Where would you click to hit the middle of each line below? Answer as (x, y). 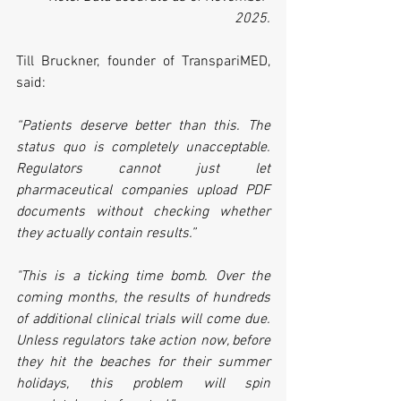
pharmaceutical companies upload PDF (143, 190)
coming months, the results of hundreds (143, 298)
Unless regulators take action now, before (143, 341)
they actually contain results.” (106, 233)
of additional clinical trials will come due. (143, 319)
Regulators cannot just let (143, 169)
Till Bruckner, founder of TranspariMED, (143, 61)
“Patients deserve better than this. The (143, 126)
